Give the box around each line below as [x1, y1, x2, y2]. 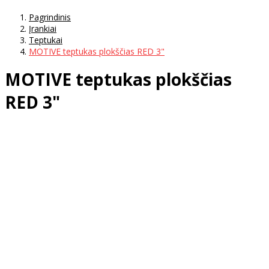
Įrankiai [29, 22, 56, 34]
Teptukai [29, 34, 62, 46]
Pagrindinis [29, 11, 71, 23]
